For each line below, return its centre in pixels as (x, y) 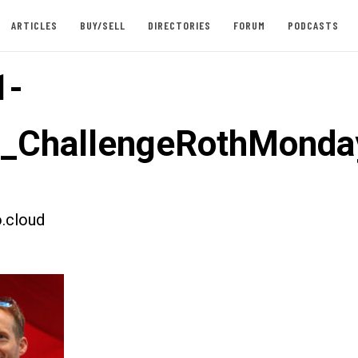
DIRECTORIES (179, 25)
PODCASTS (313, 25)
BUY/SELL (102, 25)
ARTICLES (34, 25)
